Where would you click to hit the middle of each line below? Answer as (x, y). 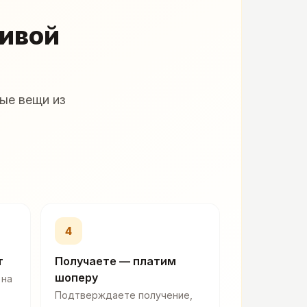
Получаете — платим (115, 261)
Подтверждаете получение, (124, 295)
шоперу (76, 278)
